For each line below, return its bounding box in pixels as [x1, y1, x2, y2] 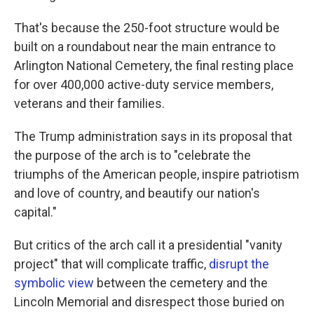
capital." [14, 205, 57, 219]
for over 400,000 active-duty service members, [14, 77, 273, 92]
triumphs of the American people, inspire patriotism [14, 167, 299, 182]
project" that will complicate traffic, [14, 257, 209, 271]
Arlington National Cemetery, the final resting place [14, 58, 294, 73]
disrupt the [209, 257, 269, 271]
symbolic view [14, 275, 94, 290]
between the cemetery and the [94, 275, 268, 290]
